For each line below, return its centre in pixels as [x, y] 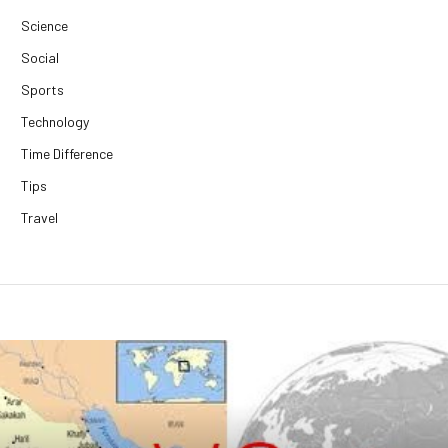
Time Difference [67, 153]
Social [40, 57]
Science [44, 25]
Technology [55, 121]
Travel [39, 217]
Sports [42, 89]
